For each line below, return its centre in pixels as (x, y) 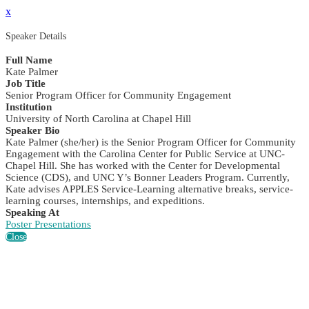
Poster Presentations (48, 225)
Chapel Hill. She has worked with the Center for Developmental (143, 166)
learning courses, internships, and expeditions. (105, 201)
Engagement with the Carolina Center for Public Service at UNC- (145, 154)
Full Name (29, 60)
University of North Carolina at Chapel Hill (98, 119)
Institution (29, 107)
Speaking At (32, 213)
